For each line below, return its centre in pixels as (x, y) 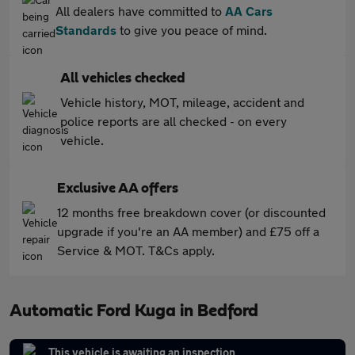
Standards (86, 30)
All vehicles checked (123, 78)
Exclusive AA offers (118, 189)
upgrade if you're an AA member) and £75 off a (188, 231)
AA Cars (249, 11)
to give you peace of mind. (192, 30)
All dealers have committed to (140, 11)
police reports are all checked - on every (174, 121)
